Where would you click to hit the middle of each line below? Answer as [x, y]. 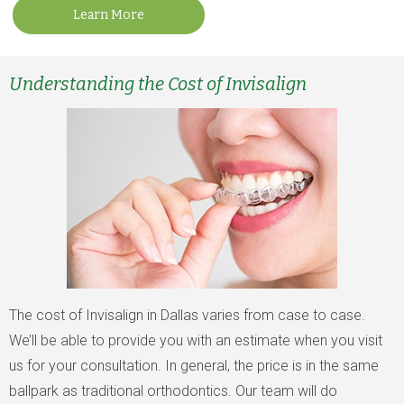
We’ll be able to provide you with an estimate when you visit [196, 340]
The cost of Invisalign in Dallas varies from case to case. [187, 315]
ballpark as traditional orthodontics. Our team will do [173, 391]
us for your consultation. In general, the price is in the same [194, 366]
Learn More [109, 15]
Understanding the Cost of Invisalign [158, 84]
